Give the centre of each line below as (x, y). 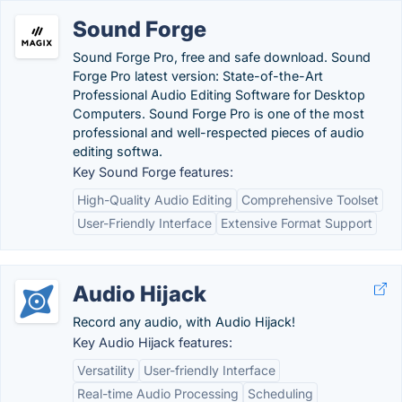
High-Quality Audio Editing (155, 200)
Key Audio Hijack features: (153, 342)
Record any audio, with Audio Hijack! (184, 322)
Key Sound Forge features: (153, 172)
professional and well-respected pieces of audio (218, 132)
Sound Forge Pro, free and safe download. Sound (222, 57)
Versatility (106, 370)
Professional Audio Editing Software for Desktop (219, 95)
